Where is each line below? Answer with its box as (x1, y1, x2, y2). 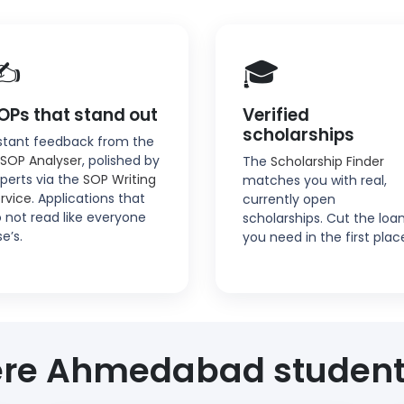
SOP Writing (83, 170, 156, 188)
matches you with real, (243, 170, 387, 189)
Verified (243, 102, 309, 127)
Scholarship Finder (271, 151, 384, 170)
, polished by (82, 151, 160, 170)
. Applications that (32, 188, 145, 207)
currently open (243, 189, 335, 208)
